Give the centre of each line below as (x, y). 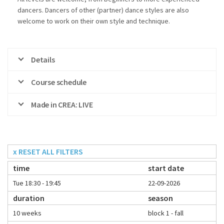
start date (166, 168)
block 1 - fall (166, 213)
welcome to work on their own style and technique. (94, 21)
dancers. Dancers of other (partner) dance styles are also (103, 10)
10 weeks (27, 213)
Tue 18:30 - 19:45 (37, 183)
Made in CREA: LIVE (62, 105)
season (160, 198)
